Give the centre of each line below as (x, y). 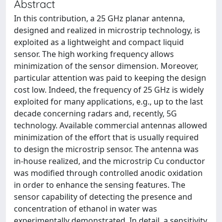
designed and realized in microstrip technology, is (107, 30)
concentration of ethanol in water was (85, 208)
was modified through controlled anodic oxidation (108, 173)
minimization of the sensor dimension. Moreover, (106, 66)
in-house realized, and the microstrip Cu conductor (110, 161)
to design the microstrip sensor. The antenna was (106, 149)
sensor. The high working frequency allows (94, 54)
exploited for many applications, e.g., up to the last (109, 101)
